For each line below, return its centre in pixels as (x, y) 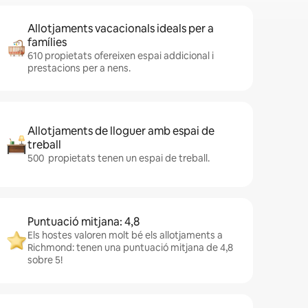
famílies (47, 42)
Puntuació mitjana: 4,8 (84, 222)
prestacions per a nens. (79, 68)
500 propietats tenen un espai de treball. (119, 158)
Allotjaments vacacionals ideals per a (121, 29)
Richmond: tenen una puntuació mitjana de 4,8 (130, 247)
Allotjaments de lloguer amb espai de (121, 131)
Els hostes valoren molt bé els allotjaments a (125, 235)
